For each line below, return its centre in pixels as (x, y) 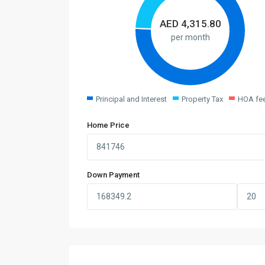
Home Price (108, 125)
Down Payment (113, 175)
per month (190, 37)
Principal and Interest (131, 99)
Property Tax (202, 99)
